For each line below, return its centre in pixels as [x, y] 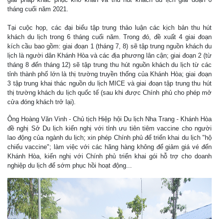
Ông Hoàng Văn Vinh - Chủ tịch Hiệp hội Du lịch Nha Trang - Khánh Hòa [109, 119]
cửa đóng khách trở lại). [42, 102]
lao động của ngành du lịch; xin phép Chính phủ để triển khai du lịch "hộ [109, 137]
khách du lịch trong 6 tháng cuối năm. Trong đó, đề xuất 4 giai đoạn [109, 37]
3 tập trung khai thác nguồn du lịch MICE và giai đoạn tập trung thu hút [109, 83]
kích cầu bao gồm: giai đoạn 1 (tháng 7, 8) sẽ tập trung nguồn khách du [109, 46]
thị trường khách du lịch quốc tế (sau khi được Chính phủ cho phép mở [109, 92]
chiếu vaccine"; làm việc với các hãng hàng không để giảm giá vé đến [109, 147]
